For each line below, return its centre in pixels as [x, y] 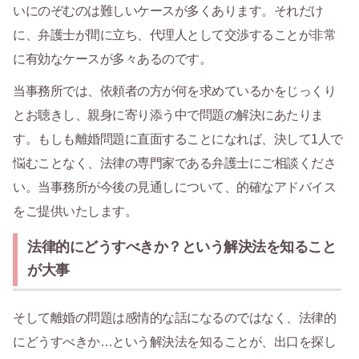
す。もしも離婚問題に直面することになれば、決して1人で [178, 139]
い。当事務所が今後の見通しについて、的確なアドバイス [174, 187]
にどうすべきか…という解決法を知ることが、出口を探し [174, 341]
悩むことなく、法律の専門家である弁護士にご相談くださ [174, 163]
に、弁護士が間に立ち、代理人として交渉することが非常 [174, 34]
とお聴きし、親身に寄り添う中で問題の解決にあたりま [168, 115]
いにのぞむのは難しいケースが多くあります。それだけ [168, 10]
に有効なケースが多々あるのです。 [112, 58]
